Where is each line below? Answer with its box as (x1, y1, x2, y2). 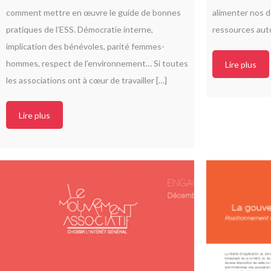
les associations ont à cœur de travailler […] (6, 75, 167, 85)
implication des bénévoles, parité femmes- (6, 41, 165, 51)
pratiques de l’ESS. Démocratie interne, (6, 24, 153, 34)
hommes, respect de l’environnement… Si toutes (6, 58, 188, 68)
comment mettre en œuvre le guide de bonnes (6, 7, 181, 18)
